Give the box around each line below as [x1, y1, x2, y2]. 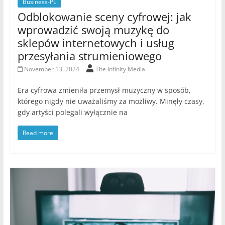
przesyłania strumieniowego [17, 48, 162, 63]
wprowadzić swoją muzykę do [17, 22, 169, 37]
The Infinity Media [95, 64, 146, 73]
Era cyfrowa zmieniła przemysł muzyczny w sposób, [17, 85, 191, 95]
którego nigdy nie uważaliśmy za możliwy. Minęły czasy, [17, 96, 204, 106]
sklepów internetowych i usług [17, 35, 174, 50]
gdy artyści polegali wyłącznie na [17, 107, 128, 117]
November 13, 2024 [24, 64, 80, 73]
